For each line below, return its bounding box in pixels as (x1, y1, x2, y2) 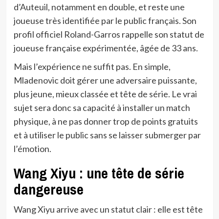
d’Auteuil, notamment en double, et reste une (13, 1, 185, 13)
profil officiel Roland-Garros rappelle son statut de (13, 29, 204, 40)
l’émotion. (13, 143, 51, 154)
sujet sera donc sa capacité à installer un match (13, 102, 190, 113)
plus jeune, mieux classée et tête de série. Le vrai (13, 88, 197, 100)
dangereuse (13, 179, 84, 199)
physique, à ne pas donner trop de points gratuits (13, 116, 198, 127)
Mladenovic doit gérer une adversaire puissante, (13, 75, 197, 86)
